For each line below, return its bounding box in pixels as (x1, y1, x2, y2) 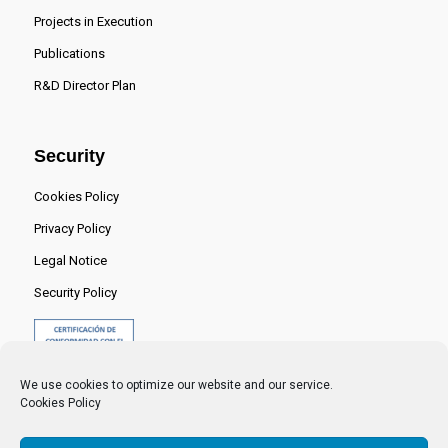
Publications (33, 45, 105, 61)
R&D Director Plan (33, 77, 136, 93)
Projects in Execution (33, 13, 153, 29)
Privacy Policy (33, 220, 111, 236)
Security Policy (33, 284, 117, 300)
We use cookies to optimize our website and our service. (20, 378, 333, 392)
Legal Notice (33, 252, 107, 268)
